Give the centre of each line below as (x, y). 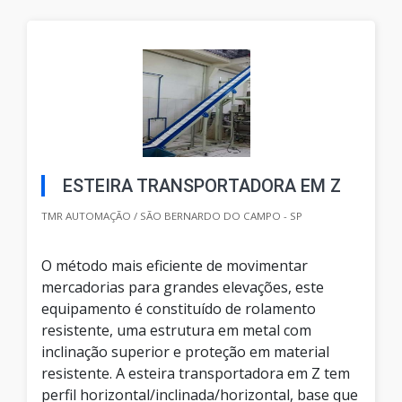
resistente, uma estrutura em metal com (176, 331)
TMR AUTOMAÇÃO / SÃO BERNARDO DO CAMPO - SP (172, 216)
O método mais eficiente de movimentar (175, 266)
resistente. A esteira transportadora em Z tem (196, 374)
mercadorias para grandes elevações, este (183, 288)
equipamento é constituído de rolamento (179, 309)
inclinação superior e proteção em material (185, 352)
